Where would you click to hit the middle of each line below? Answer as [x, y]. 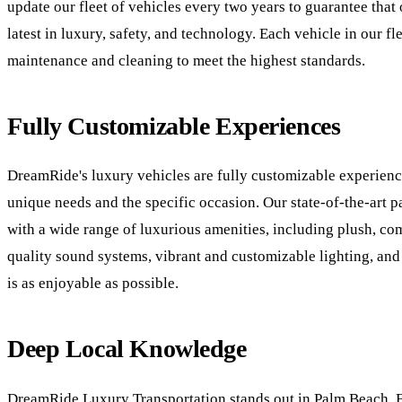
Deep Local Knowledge [127, 349]
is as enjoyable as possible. [93, 284]
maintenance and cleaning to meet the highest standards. [186, 61]
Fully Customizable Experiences [174, 127]
